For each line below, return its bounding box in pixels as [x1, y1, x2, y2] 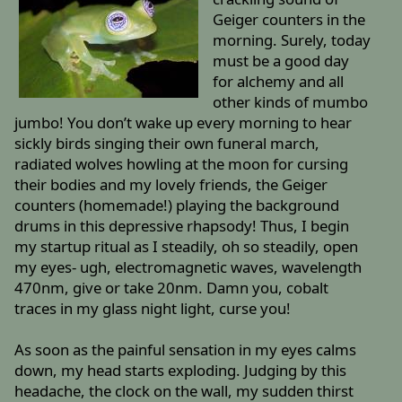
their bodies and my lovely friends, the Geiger [14, 174, 328, 196]
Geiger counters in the [212, 9, 365, 31]
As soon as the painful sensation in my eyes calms [14, 339, 357, 361]
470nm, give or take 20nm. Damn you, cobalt [14, 277, 329, 299]
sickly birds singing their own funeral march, [14, 133, 320, 154]
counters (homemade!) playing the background [14, 195, 340, 216]
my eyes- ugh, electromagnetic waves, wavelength [14, 257, 363, 278]
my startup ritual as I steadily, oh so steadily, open [14, 236, 359, 258]
